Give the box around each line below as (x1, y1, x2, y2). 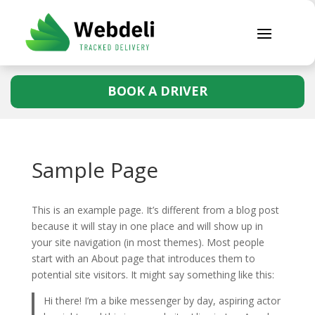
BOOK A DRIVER (108, 82, 207, 99)
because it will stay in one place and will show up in (31, 219, 263, 233)
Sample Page (31, 155, 158, 184)
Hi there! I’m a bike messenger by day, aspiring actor (44, 293, 281, 307)
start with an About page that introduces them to (31, 251, 255, 265)
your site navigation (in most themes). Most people (31, 235, 264, 249)
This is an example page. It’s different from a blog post (31, 202, 279, 217)
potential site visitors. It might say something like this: (31, 267, 274, 281)
